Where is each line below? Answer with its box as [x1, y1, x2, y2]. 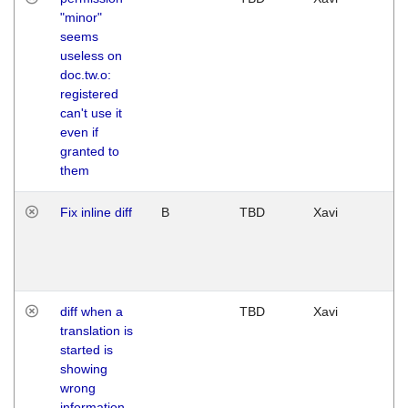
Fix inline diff [60, 204, 132, 219]
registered [60, 86, 118, 101]
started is [60, 342, 113, 357]
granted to [60, 143, 119, 158]
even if [60, 124, 98, 139]
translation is [60, 322, 133, 338]
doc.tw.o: [60, 66, 111, 82]
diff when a [60, 303, 123, 319]
